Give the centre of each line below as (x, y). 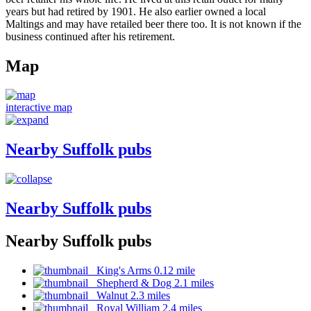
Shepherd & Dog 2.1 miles (151, 283)
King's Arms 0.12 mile (142, 270)
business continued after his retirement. (90, 36)
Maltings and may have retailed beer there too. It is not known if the (153, 24)
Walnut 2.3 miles (129, 295)
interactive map (39, 108)
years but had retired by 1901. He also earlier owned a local (136, 11)
